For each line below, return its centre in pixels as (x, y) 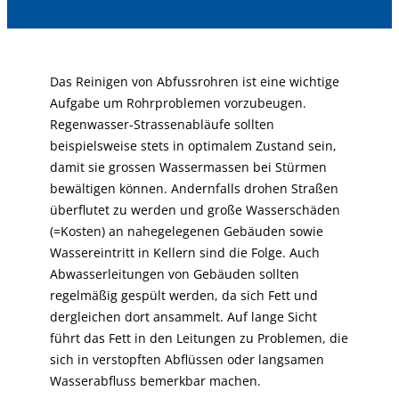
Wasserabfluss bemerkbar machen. (155, 381)
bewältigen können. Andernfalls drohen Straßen (194, 188)
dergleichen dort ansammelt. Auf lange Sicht (183, 317)
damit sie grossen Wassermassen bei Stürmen (188, 167)
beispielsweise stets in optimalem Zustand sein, (193, 146)
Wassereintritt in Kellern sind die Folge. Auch (185, 252)
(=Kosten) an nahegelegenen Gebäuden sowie (187, 231)
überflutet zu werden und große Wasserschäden (195, 210)
